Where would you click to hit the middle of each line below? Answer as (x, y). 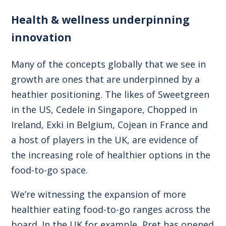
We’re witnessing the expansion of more (99, 194)
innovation (42, 37)
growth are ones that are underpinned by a (106, 79)
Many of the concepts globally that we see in (109, 64)
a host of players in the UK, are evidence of (105, 139)
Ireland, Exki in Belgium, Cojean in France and (110, 124)
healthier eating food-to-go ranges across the (111, 209)
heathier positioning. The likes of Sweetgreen (110, 94)
